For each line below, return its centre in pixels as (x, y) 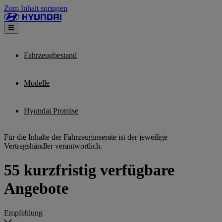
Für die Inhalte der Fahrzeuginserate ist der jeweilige (86, 137)
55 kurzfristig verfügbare (89, 170)
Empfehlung (23, 213)
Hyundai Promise (51, 111)
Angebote (36, 189)
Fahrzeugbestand (50, 55)
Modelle (37, 83)
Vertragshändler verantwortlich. (53, 146)
